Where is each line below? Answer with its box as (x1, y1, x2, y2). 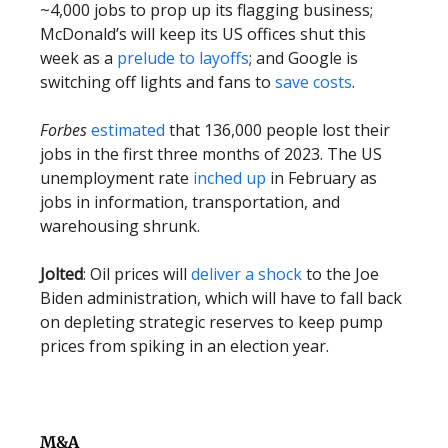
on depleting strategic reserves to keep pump (40, 311, 383, 333)
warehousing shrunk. (40, 215, 200, 237)
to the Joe (302, 263, 379, 285)
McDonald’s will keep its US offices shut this (40, 23, 366, 45)
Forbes (40, 119, 87, 141)
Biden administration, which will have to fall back (40, 287, 402, 309)
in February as (266, 167, 377, 189)
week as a (40, 47, 117, 69)
